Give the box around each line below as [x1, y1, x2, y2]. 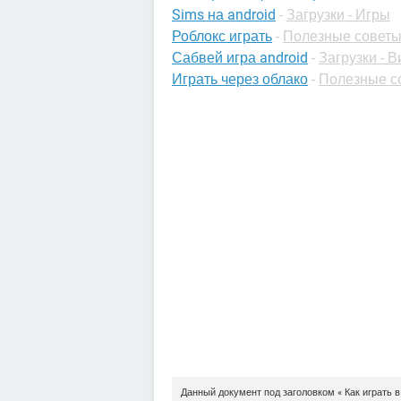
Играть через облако [172, 71, 308, 88]
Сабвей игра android [172, 49, 308, 66]
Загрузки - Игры [286, 6, 390, 23]
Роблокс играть [172, 28, 272, 45]
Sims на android [172, 6, 276, 23]
